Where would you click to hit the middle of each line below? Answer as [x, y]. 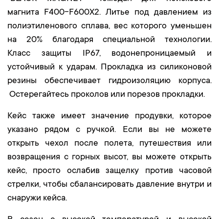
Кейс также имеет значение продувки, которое [109, 116]
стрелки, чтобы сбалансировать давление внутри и [109, 185]
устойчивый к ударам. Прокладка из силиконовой [109, 67]
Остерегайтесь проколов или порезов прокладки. [106, 95]
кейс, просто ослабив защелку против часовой [109, 171]
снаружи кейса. [37, 198]
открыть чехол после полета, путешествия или [109, 144]
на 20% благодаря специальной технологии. [109, 40]
